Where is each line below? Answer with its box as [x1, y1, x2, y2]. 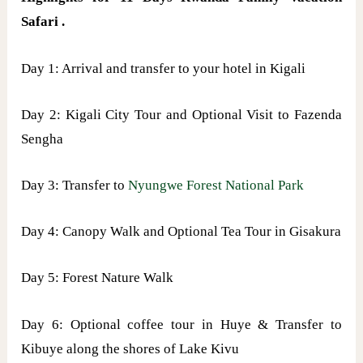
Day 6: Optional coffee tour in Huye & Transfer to [21, 316, 342, 332]
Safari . [21, 14, 66, 30]
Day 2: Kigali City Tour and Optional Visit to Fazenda [21, 106, 342, 122]
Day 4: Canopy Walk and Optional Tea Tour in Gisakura [21, 224, 342, 240]
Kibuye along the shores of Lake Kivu [21, 340, 240, 357]
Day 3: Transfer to [21, 177, 129, 193]
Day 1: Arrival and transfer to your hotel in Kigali [21, 60, 306, 76]
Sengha [21, 130, 64, 147]
